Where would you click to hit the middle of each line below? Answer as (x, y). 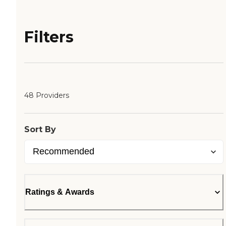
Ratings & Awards (60, 192)
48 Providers (47, 96)
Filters (49, 37)
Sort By (40, 130)
